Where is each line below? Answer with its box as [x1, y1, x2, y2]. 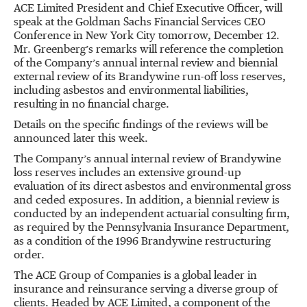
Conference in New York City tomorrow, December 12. [14, 31, 280, 42]
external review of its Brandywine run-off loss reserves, [14, 72, 286, 83]
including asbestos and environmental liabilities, [14, 86, 249, 97]
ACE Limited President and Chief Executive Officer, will [14, 3, 282, 14]
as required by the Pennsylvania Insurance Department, [14, 223, 289, 234]
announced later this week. [14, 134, 148, 145]
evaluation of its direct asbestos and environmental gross [14, 182, 291, 193]
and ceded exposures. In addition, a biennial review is [14, 195, 280, 206]
